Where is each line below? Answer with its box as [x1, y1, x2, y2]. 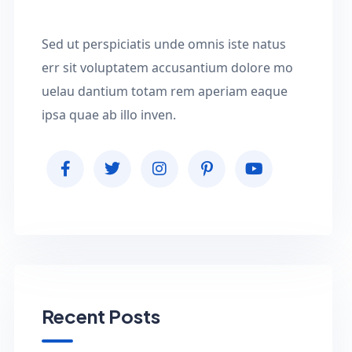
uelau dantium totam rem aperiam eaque [42, 82, 288, 101]
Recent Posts [42, 304, 161, 328]
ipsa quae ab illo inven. [42, 106, 177, 124]
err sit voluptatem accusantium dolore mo [42, 59, 294, 77]
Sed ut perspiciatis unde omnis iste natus [42, 35, 287, 53]
